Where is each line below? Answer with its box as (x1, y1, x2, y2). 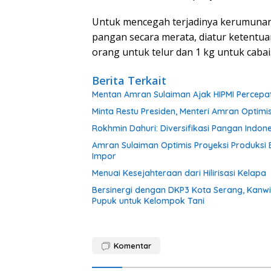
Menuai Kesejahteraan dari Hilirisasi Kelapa (92, 167, 266, 178)
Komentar (114, 240, 151, 250)
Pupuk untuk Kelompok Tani (92, 195, 204, 206)
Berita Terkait (92, 73, 166, 88)
